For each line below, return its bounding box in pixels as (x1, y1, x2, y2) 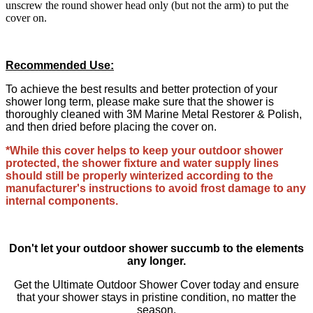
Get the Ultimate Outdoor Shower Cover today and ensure (14, 278, 299, 291)
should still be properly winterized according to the (6, 169, 273, 182)
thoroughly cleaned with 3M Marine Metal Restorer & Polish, (6, 108, 302, 120)
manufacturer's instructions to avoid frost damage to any (6, 182, 306, 194)
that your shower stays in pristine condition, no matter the (17, 291, 296, 303)
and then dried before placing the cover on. (6, 120, 217, 133)
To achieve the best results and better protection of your (6, 82, 277, 95)
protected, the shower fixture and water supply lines (6, 156, 279, 169)
